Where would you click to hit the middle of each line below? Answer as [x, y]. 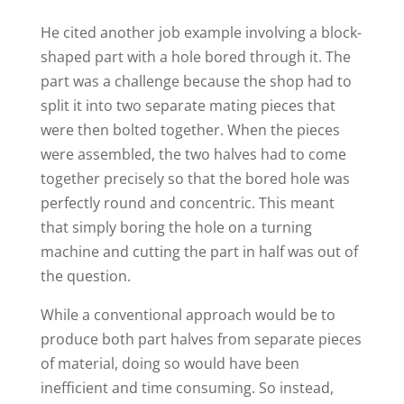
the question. [85, 276]
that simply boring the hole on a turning [176, 228]
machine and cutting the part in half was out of [199, 252]
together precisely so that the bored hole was [195, 179]
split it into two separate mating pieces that [188, 106]
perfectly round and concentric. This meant [187, 203]
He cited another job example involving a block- [201, 33]
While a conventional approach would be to [188, 315]
